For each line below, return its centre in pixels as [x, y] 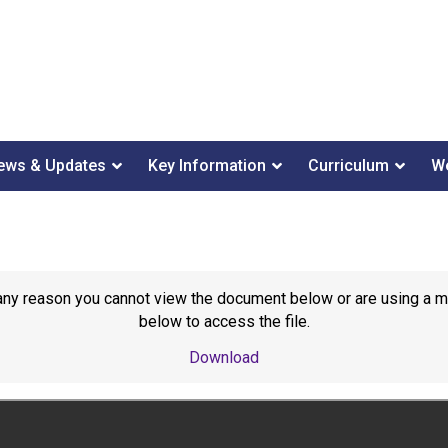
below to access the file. [224, 321]
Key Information [207, 165]
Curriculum [348, 165]
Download [224, 357]
